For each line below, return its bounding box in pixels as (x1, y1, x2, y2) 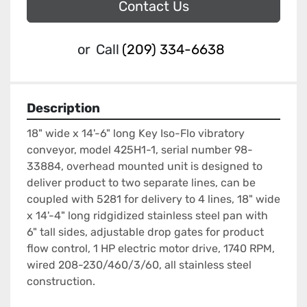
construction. (27, 275, 95, 288)
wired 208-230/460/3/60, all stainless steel (27, 258, 251, 272)
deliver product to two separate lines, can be (27, 176, 256, 190)
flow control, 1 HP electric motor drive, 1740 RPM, (27, 242, 275, 256)
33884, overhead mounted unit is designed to (27, 160, 262, 173)
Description (27, 101, 100, 116)
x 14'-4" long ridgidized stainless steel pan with (27, 209, 268, 223)
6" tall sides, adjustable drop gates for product (27, 225, 264, 239)
